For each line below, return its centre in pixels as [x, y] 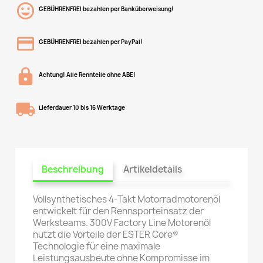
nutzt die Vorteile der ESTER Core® [106, 234]
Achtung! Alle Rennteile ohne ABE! [87, 75]
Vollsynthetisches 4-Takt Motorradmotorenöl [127, 199]
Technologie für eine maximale [97, 246]
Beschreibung [73, 170]
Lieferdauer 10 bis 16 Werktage [82, 107]
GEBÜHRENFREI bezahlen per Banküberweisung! [107, 9]
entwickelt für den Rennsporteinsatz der [119, 211]
